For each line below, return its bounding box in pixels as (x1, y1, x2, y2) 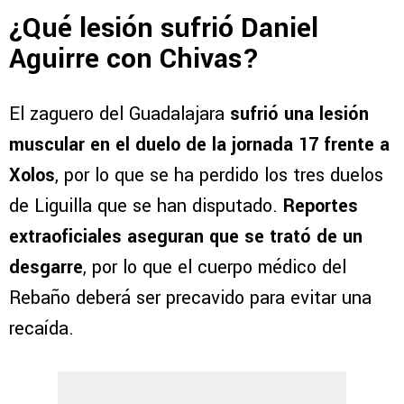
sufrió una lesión (225, 100, 369, 127)
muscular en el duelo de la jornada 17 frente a (9, 131, 390, 158)
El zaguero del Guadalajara (9, 100, 225, 127)
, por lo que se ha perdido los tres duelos (55, 161, 383, 188)
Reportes (283, 192, 358, 219)
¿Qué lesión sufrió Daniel (9, 8, 318, 48)
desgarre (9, 253, 83, 280)
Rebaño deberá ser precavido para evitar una (9, 284, 372, 311)
